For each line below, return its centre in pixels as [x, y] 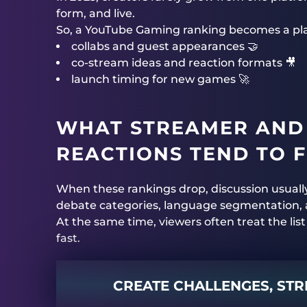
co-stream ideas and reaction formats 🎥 [184, 63]
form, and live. [96, 13]
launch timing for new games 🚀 [160, 79]
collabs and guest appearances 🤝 [165, 46]
